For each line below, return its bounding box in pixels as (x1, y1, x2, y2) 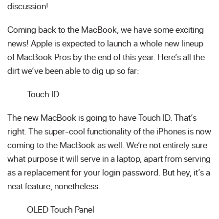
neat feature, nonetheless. (7, 180, 101, 192)
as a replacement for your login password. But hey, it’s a (7, 166, 210, 178)
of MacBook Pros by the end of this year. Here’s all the (7, 51, 205, 63)
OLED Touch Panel (27, 203, 94, 215)
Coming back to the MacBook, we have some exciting (7, 23, 204, 35)
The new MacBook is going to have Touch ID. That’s (7, 111, 197, 123)
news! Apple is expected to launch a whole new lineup (7, 37, 203, 49)
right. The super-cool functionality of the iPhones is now (7, 125, 211, 137)
